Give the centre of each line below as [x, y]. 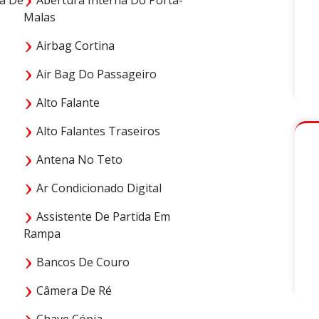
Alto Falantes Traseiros [97, 131]
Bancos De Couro [82, 262]
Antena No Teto [78, 159]
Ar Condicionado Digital [98, 188]
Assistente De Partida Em [102, 216]
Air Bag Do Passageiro [95, 74]
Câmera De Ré [73, 290]
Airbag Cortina [74, 45]
